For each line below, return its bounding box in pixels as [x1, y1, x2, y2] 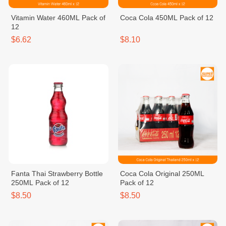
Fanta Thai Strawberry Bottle [11, 169, 103, 178]
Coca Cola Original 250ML [120, 169, 205, 178]
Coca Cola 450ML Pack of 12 [120, 14, 214, 22]
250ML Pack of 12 [11, 178, 69, 187]
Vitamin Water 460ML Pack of [11, 14, 105, 22]
